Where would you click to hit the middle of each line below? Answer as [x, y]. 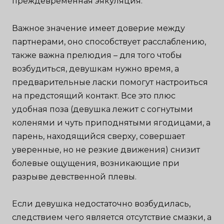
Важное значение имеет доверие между [99, 28]
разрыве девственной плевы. [74, 176]
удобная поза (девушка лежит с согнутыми [103, 109]
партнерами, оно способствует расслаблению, [109, 41]
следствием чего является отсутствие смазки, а [112, 217]
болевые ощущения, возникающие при [96, 163]
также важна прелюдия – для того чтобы [97, 55]
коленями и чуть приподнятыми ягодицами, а [111, 122]
